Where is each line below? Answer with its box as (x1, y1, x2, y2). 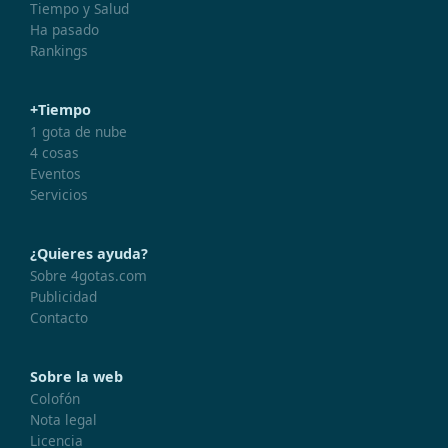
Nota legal (30, 409, 97, 429)
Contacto (30, 307, 88, 327)
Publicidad (30, 286, 97, 306)
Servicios (30, 184, 88, 204)
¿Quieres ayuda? (30, 243, 148, 263)
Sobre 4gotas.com (30, 265, 147, 285)
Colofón (30, 388, 80, 408)
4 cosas (30, 142, 79, 162)
